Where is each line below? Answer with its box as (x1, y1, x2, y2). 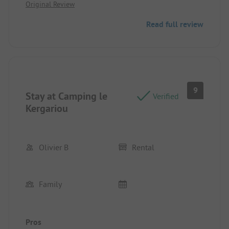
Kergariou (26, 101, 68, 115)
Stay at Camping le (26, 89, 107, 103)
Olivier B (39, 142, 68, 152)
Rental (132, 142, 154, 152)
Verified (153, 90, 179, 101)
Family (39, 178, 62, 189)
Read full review (146, 18, 203, 30)
